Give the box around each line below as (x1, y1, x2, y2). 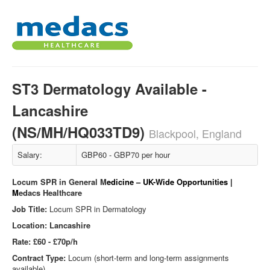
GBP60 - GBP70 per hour (81, 149, 170, 160)
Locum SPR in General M (12, 176, 107, 187)
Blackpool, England (149, 125, 242, 141)
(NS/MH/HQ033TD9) (12, 122, 149, 142)
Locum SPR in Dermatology (47, 203, 146, 215)
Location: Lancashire (12, 219, 93, 231)
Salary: (17, 149, 42, 160)
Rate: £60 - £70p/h (12, 236, 80, 247)
